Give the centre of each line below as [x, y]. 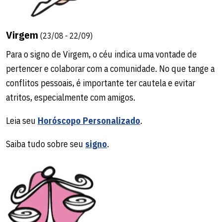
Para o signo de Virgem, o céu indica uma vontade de [101, 55]
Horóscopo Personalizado [89, 121]
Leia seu [22, 121]
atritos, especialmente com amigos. [71, 98]
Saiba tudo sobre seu [46, 144]
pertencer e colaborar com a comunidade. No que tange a [110, 69]
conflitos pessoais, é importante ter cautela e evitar [101, 83]
